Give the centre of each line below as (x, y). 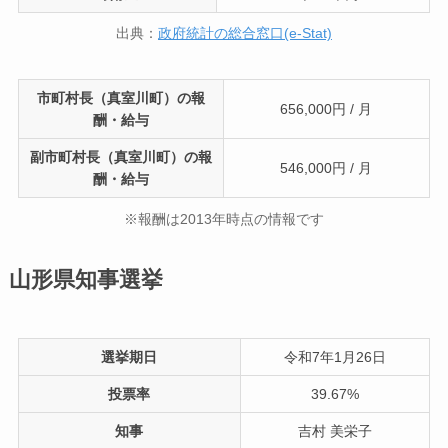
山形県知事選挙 (85, 279)
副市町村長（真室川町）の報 (120, 157)
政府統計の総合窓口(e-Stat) (245, 33)
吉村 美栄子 (334, 430)
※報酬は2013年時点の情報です (224, 219)
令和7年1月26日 (334, 356)
